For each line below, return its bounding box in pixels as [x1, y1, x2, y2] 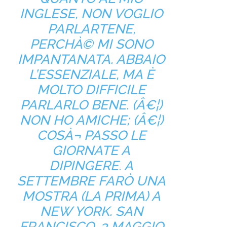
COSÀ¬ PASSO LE [36, 127, 146, 143]
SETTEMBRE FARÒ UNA [17, 173, 166, 188]
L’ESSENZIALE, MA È [28, 66, 154, 82]
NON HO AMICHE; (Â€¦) [19, 112, 163, 128]
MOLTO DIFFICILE [37, 82, 145, 97]
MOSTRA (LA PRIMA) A [22, 188, 161, 204]
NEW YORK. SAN [40, 203, 143, 219]
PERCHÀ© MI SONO [29, 36, 153, 52]
